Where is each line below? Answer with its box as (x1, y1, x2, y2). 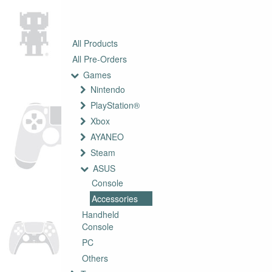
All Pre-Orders (72, 53, 127, 66)
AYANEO (90, 131, 124, 143)
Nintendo (90, 83, 125, 96)
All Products (72, 37, 118, 50)
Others (82, 252, 108, 265)
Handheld (82, 208, 119, 221)
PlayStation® (90, 99, 140, 112)
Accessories (92, 192, 138, 205)
